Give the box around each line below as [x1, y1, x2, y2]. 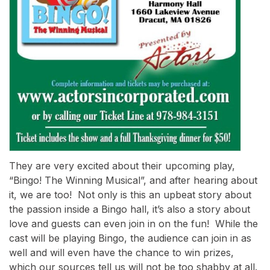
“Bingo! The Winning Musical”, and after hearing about [9, 174, 257, 187]
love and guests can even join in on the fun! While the [9, 218, 258, 230]
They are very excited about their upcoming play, [9, 160, 235, 172]
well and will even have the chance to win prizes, [9, 246, 234, 259]
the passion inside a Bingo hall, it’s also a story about [9, 203, 250, 216]
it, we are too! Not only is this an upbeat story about [9, 189, 251, 201]
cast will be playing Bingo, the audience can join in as [9, 232, 251, 245]
